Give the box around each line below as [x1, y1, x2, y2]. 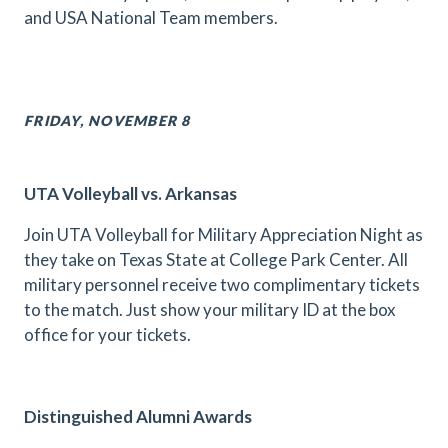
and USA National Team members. [24, 7, 278, 28]
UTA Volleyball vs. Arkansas [24, 183, 237, 204]
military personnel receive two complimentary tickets [24, 274, 420, 295]
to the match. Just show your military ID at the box [24, 299, 396, 320]
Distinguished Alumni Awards [24, 406, 252, 427]
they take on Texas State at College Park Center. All [24, 249, 408, 270]
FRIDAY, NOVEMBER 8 [24, 112, 191, 129]
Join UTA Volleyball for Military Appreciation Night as [24, 224, 423, 245]
